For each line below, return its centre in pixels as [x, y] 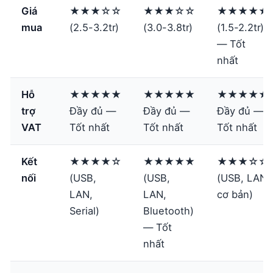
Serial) [84, 211]
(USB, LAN [242, 178]
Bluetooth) [168, 211]
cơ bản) [235, 194]
